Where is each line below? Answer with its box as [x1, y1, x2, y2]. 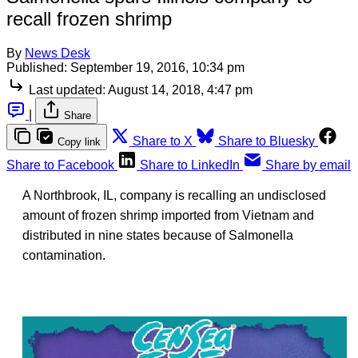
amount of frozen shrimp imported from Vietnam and [22, 208, 314, 222]
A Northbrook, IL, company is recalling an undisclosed [22, 188, 326, 202]
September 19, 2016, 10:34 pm [70, 60, 245, 74]
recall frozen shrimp [6, 7, 172, 30]
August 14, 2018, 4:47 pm [108, 82, 253, 97]
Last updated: [29, 82, 105, 97]
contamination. [22, 248, 105, 262]
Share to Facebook [6, 157, 114, 172]
